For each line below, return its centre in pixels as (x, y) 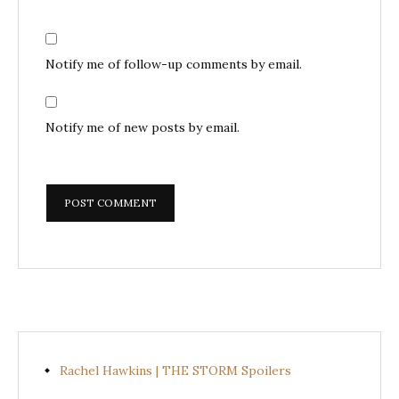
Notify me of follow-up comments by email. (174, 64)
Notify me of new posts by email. (142, 127)
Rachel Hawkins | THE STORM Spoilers (175, 370)
